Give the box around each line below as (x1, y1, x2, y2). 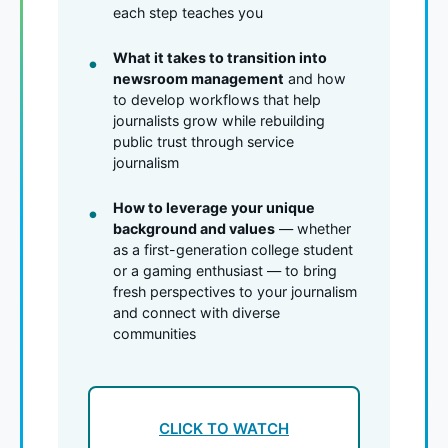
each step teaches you (113, 3, 263, 21)
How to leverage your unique (113, 198, 315, 216)
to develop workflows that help (113, 90, 321, 108)
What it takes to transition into (113, 48, 327, 66)
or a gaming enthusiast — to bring (113, 261, 337, 279)
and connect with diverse (113, 303, 280, 321)
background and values (113, 219, 275, 237)
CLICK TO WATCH (159, 418, 289, 438)
